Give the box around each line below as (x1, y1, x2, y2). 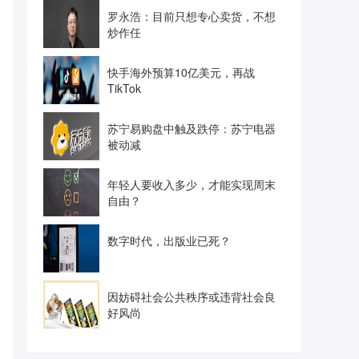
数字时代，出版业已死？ (107, 232, 231, 248)
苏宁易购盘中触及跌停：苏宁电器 (107, 120, 276, 136)
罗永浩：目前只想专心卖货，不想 (107, 8, 276, 24)
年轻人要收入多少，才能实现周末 (107, 176, 276, 192)
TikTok (107, 80, 141, 96)
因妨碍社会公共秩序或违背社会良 (107, 288, 276, 305)
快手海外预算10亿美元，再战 (107, 64, 255, 80)
